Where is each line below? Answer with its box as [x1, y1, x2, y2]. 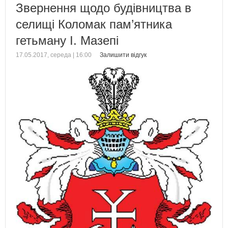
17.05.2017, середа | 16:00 [16, 51, 92, 59]
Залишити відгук [100, 51, 147, 59]
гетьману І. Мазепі [16, 33, 119, 47]
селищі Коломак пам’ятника [16, 17, 172, 31]
